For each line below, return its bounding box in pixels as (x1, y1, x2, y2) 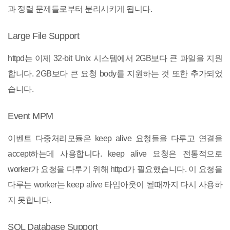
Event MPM (8, 111, 53, 121)
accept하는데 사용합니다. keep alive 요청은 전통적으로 (8, 149, 222, 158)
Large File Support (8, 31, 79, 41)
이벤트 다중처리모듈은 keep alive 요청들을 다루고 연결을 (8, 134, 222, 143)
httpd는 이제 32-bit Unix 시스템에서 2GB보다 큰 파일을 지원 (8, 54, 222, 63)
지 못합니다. (8, 196, 51, 204)
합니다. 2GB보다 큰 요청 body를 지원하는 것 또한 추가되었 (8, 69, 222, 78)
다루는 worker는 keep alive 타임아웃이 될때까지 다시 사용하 (8, 180, 222, 189)
